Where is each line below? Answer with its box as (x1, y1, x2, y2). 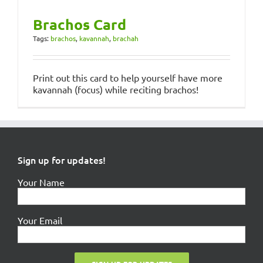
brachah (113, 33, 139, 43)
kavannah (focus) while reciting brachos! (33, 83, 198, 96)
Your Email (18, 214, 62, 227)
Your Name (18, 176, 65, 188)
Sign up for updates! (18, 153, 106, 167)
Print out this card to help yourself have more (33, 72, 222, 84)
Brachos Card (33, 15, 126, 34)
